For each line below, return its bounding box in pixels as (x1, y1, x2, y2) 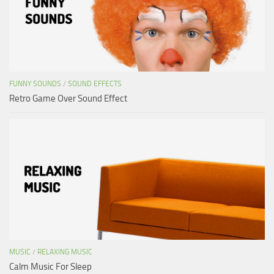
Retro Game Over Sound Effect (9, 92, 127, 104)
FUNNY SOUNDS (9, 79, 61, 88)
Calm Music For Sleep (9, 261, 92, 272)
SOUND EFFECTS (68, 79, 122, 88)
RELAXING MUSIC (37, 247, 92, 256)
